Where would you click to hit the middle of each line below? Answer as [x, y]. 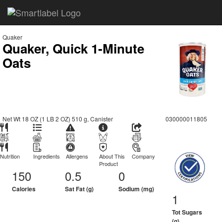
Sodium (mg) [136, 189]
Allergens [77, 156]
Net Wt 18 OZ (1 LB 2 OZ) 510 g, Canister [58, 119]
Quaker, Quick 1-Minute [73, 48]
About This [112, 156]
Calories [24, 189]
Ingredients [46, 156]
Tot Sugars [187, 212]
